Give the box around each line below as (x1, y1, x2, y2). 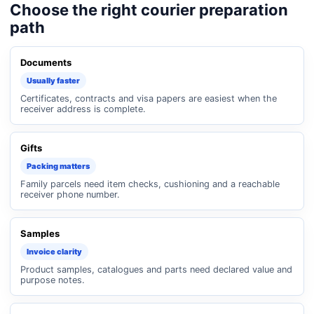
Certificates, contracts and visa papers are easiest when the (20, 93, 277, 104)
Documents (20, 57, 71, 68)
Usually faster (27, 76, 80, 86)
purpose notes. (20, 275, 85, 285)
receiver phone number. (20, 189, 120, 200)
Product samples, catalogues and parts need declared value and (20, 264, 292, 275)
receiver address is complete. (20, 104, 146, 114)
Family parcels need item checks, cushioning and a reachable (20, 179, 280, 189)
